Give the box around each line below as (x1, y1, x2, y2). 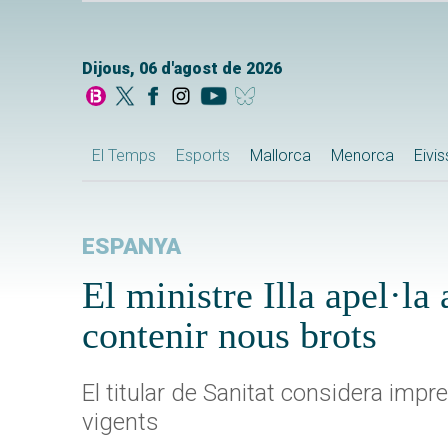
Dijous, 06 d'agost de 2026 (82, 59, 282, 79)
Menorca (331, 146, 394, 166)
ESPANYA (82, 233, 181, 261)
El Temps (92, 146, 156, 166)
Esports (176, 146, 230, 166)
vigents (82, 408, 159, 437)
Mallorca (250, 146, 311, 166)
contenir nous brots (82, 314, 377, 357)
